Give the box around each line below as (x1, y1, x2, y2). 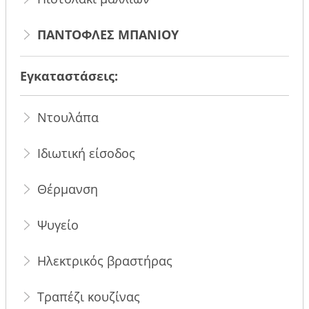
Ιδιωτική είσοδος (37, 144, 136, 161)
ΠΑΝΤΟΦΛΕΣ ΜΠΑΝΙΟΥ (37, 26, 179, 43)
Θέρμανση (37, 180, 99, 197)
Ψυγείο (37, 216, 79, 233)
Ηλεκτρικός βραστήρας (37, 252, 173, 269)
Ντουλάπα (37, 108, 99, 126)
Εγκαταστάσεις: (20, 67, 119, 84)
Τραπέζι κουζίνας (37, 288, 141, 305)
